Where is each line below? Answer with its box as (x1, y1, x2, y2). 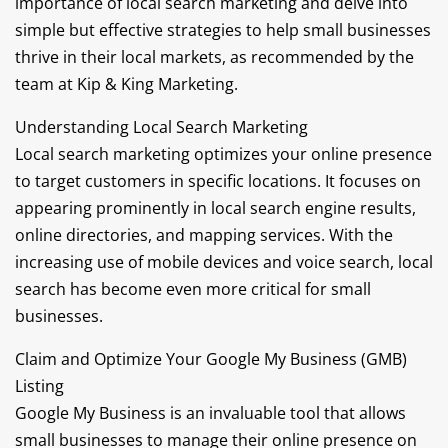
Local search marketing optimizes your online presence (15, 143, 432, 165)
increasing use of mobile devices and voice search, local (15, 251, 433, 273)
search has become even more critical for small (15, 278, 371, 300)
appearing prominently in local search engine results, (15, 197, 416, 219)
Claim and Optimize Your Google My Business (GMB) (15, 348, 407, 370)
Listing (15, 375, 64, 397)
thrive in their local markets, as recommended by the (15, 46, 414, 68)
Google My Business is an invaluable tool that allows (15, 402, 406, 424)
